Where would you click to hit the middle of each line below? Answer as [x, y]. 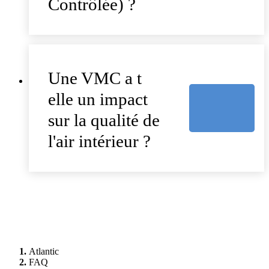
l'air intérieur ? [99, 141]
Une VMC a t [95, 78]
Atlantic [44, 251]
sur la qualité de [104, 120]
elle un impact [98, 99]
